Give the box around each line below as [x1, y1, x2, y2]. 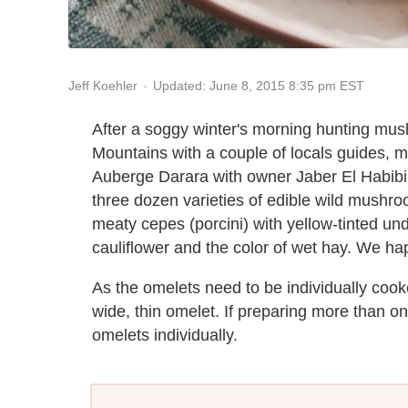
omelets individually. [92, 325, 238, 344]
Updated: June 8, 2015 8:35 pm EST [153, 78, 364, 93]
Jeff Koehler [68, 78, 138, 94]
